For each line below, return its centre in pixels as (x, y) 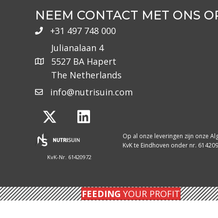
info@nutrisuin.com (91, 92)
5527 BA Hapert (84, 61)
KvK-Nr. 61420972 (69, 157)
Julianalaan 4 (77, 48)
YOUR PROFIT (150, 194)
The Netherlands (86, 75)
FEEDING (101, 194)
